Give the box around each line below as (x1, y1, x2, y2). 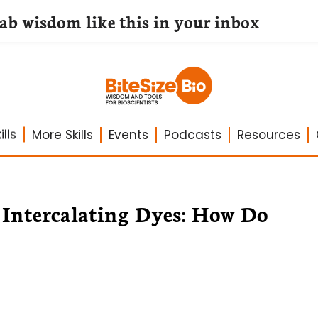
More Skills (31, 126, 93, 143)
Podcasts (163, 126, 221, 143)
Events (108, 126, 148, 143)
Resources (236, 126, 300, 143)
